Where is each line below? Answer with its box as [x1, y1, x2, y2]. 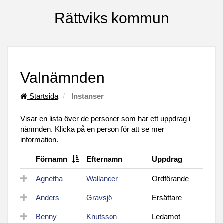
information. [20, 135, 58, 144]
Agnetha [36, 174, 63, 183]
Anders [36, 193, 59, 202]
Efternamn [86, 155, 122, 163]
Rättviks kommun [54, 10, 169, 26]
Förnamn [36, 155, 67, 163]
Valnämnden [20, 69, 105, 86]
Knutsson [86, 212, 117, 221]
